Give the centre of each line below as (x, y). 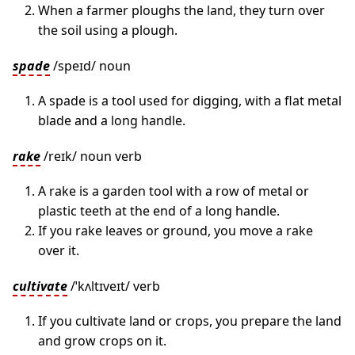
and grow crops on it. (102, 341)
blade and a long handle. (112, 120)
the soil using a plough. (108, 30)
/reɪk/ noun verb (91, 156)
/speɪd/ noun (90, 66)
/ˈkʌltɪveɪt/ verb (114, 286)
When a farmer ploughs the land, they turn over (181, 10)
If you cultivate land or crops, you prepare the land (190, 321)
